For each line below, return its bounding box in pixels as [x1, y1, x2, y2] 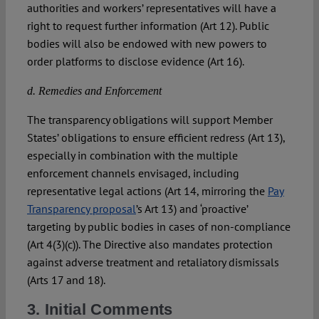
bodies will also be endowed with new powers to [26, 36, 267, 51]
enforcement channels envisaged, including [26, 166, 239, 181]
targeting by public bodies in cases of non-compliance [26, 219, 291, 234]
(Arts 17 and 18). [26, 273, 105, 288]
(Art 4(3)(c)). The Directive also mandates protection [26, 237, 273, 252]
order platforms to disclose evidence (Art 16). [26, 54, 244, 69]
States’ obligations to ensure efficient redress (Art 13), [26, 130, 285, 145]
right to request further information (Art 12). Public [26, 19, 269, 33]
